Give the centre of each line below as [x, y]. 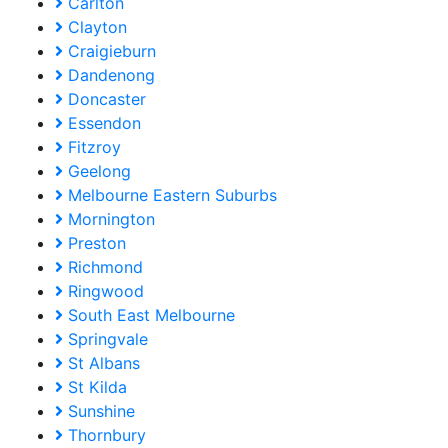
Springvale [105, 339]
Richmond [103, 267]
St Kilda [95, 387]
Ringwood [103, 291]
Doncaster [104, 99]
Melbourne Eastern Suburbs [170, 195]
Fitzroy [92, 147]
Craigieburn [109, 51]
